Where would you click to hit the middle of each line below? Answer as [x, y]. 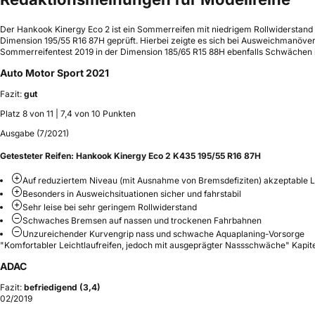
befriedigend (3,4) [62, 288]
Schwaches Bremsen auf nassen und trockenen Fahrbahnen [142, 220]
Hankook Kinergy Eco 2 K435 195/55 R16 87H [168, 156]
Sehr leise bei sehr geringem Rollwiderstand [110, 207]
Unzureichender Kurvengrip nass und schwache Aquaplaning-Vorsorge [163, 234]
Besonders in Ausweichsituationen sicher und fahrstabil [132, 194]
